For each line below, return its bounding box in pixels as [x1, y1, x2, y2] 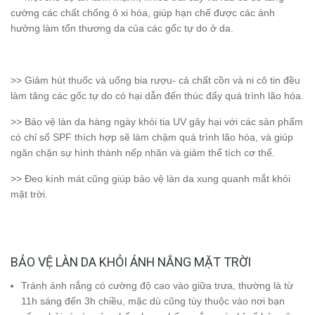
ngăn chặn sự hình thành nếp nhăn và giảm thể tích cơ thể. [11, 147, 275, 159]
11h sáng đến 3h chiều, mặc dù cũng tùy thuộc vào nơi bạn [21, 295, 285, 307]
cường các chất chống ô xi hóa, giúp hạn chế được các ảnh [11, 7, 275, 19]
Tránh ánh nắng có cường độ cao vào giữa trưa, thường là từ [21, 280, 293, 292]
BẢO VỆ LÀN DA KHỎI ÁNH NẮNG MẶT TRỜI [11, 255, 251, 270]
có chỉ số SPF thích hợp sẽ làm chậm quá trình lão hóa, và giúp [11, 131, 293, 143]
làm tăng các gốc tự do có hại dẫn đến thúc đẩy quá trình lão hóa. [11, 90, 304, 102]
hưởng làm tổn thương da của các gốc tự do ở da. [11, 22, 233, 34]
